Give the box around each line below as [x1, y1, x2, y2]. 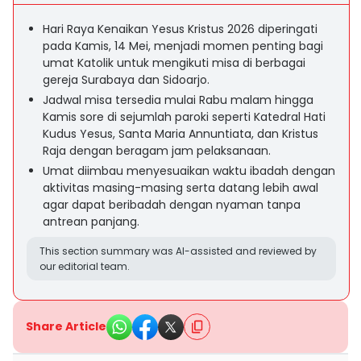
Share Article [26, 318, 106, 334]
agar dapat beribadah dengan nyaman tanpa [43, 197, 301, 213]
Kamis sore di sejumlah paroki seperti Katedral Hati [43, 109, 326, 125]
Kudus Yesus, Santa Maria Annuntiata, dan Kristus [43, 126, 318, 142]
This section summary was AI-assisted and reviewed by [39, 244, 317, 258]
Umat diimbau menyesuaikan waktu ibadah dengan [43, 163, 335, 179]
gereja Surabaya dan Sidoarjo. [43, 72, 210, 88]
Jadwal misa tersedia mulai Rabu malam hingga [43, 92, 313, 108]
